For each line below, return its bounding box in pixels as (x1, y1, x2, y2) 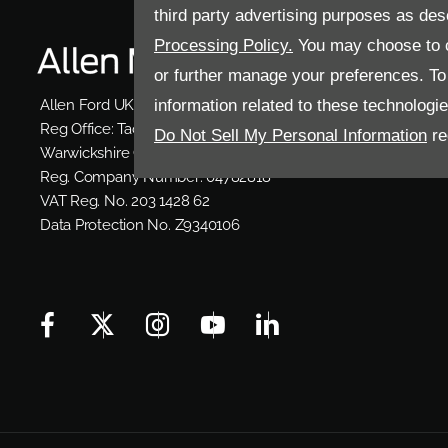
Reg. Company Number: (40, 168, 203, 186)
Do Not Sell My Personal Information (154, 125, 428, 145)
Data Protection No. (40, 216, 171, 234)
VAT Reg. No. (40, 192, 128, 210)
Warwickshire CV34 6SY (40, 144, 200, 162)
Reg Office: (40, 120, 114, 138)
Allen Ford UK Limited (40, 96, 189, 114)
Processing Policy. (154, 35, 294, 55)
